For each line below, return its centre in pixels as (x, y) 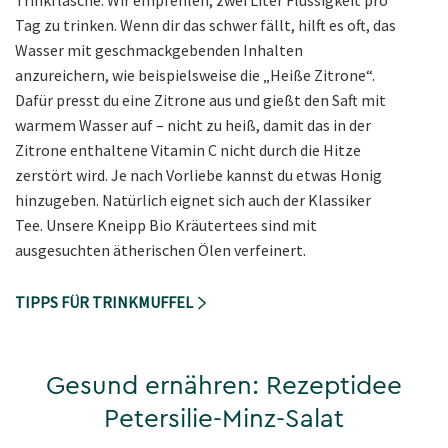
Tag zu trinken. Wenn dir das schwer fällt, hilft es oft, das (205, 25)
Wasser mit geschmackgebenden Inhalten (159, 50)
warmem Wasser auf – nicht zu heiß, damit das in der (193, 125)
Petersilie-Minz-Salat (224, 418)
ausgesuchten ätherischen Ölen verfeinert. (160, 250)
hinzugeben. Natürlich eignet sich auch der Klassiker (193, 200)
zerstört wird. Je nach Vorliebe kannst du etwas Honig (198, 175)
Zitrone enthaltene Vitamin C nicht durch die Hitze (188, 150)
